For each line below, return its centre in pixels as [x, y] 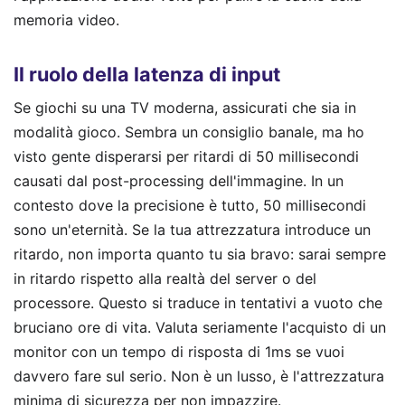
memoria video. [66, 20]
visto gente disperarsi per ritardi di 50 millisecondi [186, 156]
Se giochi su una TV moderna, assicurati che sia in [185, 107]
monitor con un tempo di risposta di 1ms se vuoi [179, 351]
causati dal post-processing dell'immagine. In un [179, 180]
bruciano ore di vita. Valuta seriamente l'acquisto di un [200, 327]
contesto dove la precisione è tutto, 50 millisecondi [190, 205]
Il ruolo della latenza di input [147, 74]
